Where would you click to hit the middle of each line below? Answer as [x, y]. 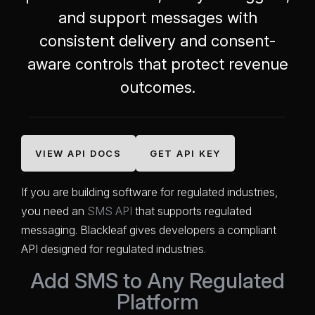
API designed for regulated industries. [114, 249]
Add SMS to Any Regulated [157, 280]
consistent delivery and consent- [157, 41]
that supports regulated [192, 211]
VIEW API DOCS [78, 153]
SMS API [110, 211]
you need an [54, 211]
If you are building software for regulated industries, [149, 192]
